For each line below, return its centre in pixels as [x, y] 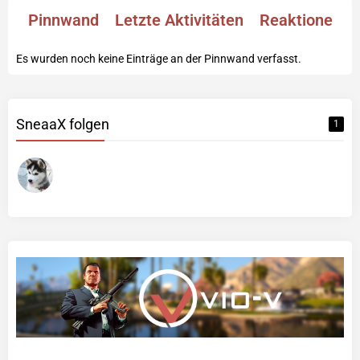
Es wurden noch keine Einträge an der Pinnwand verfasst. [159, 59]
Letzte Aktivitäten [179, 20]
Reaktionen [301, 20]
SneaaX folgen [63, 125]
